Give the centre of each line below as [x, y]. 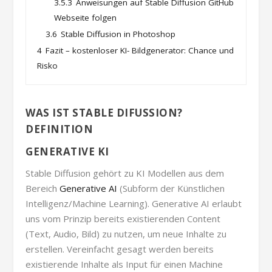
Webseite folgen [86, 17]
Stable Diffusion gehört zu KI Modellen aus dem [125, 173]
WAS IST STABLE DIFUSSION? [104, 112]
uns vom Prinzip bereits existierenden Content [123, 218]
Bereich [43, 188]
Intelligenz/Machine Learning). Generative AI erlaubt [134, 203]
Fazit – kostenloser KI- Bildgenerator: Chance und [140, 50]
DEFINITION [59, 129]
